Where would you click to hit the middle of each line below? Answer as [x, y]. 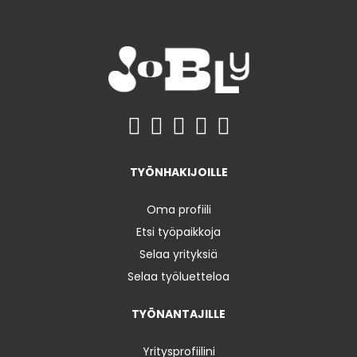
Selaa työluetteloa [178, 276]
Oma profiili [178, 209]
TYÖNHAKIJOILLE [178, 172]
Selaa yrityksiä [178, 254]
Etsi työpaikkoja [178, 231]
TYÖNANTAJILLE [178, 314]
